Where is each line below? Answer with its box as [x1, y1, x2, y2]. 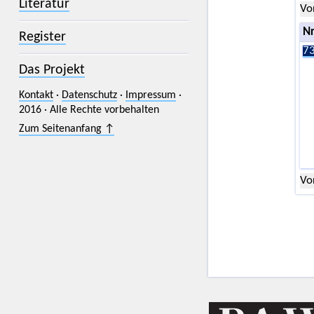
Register [18, 29, 66, 44]
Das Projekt [18, 62, 85, 77]
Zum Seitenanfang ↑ [18, 123, 114, 135]
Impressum [125, 89, 176, 101]
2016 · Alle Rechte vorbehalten [18, 104, 159, 116]
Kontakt [18, 89, 53, 101]
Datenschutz [61, 89, 117, 101]
